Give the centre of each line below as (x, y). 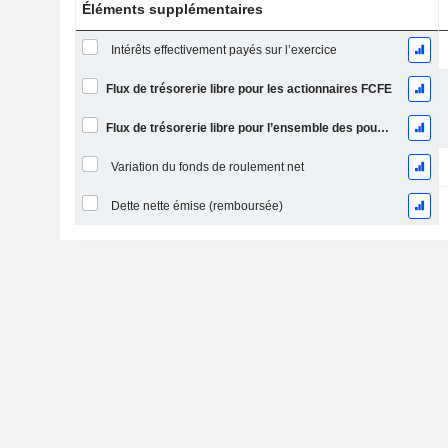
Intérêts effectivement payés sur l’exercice (223, 50)
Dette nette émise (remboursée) (196, 206)
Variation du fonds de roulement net (207, 167)
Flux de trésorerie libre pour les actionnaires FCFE (248, 89)
